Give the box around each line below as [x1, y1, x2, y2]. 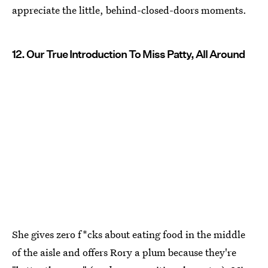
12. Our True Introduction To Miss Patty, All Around [12, 48, 245, 61]
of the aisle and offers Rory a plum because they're [12, 245, 236, 260]
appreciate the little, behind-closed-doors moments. [12, 3, 246, 17]
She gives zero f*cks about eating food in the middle [12, 227, 245, 242]
